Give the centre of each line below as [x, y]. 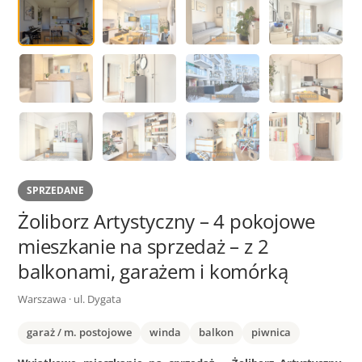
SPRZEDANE [55, 190]
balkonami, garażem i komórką [153, 271]
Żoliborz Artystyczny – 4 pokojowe [167, 221]
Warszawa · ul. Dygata [69, 299]
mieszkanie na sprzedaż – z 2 [143, 246]
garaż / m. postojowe [79, 333]
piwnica [271, 333]
